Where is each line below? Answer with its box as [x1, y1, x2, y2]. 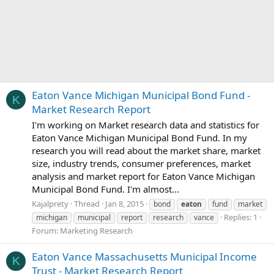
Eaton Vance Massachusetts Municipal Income [32, 250, 257, 264]
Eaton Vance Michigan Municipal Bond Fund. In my [32, 131, 247, 144]
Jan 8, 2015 [105, 198, 144, 209]
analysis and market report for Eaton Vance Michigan [32, 170, 255, 183]
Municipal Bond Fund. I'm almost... [32, 183, 179, 196]
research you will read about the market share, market [32, 144, 261, 157]
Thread [74, 198, 100, 209]
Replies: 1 [224, 211, 257, 223]
